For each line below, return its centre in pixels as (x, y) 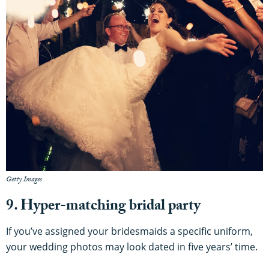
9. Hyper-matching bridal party (103, 208)
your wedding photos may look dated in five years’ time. (132, 247)
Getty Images (24, 180)
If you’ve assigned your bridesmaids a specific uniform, (129, 231)
